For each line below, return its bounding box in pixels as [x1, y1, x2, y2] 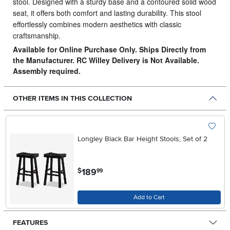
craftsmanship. [12, 30, 61, 41]
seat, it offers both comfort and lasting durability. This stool [12, 8, 201, 18]
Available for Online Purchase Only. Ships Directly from [12, 44, 206, 55]
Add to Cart [133, 193, 165, 201]
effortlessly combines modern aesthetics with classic [12, 19, 181, 30]
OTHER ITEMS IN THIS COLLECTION [12, 94, 132, 103]
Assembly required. [12, 66, 81, 76]
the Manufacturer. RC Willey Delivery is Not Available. [12, 55, 199, 66]
